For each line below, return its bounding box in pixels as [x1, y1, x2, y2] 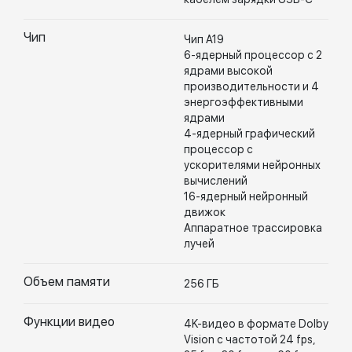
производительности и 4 [184, 80, 319, 93]
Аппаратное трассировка [184, 222, 322, 234]
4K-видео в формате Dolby [184, 317, 328, 330]
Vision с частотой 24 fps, [184, 333, 316, 346]
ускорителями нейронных [184, 159, 321, 171]
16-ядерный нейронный [184, 190, 308, 203]
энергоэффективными [184, 96, 303, 108]
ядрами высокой [184, 64, 273, 77]
